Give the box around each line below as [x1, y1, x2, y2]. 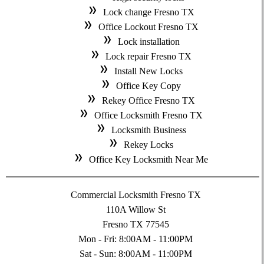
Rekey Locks [124, 140, 174, 150]
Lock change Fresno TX [103, 7, 194, 18]
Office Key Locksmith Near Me [89, 154, 209, 165]
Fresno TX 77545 [102, 219, 169, 230]
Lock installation [117, 37, 180, 47]
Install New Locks [114, 66, 183, 77]
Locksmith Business [111, 125, 186, 136]
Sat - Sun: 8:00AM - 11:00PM [79, 249, 192, 259]
